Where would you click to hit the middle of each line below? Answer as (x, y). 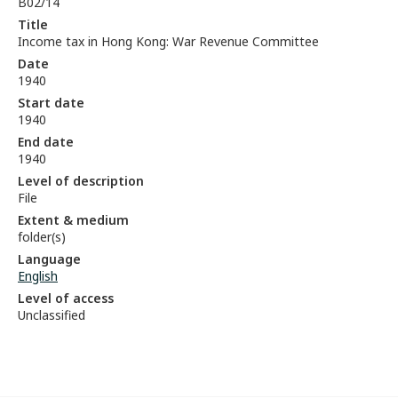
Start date (51, 103)
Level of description (81, 181)
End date (46, 142)
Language (49, 259)
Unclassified (52, 315)
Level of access (66, 298)
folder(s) (42, 237)
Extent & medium (73, 220)
